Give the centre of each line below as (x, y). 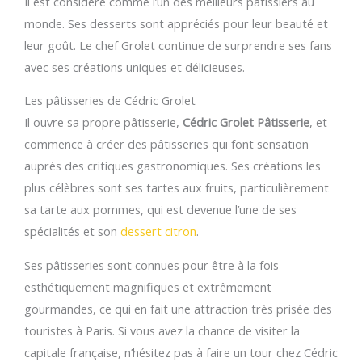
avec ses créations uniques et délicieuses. (135, 67)
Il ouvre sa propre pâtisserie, (103, 122)
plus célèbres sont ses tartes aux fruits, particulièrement (177, 188)
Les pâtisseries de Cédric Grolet (110, 101)
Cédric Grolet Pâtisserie (246, 122)
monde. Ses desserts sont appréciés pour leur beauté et (176, 23)
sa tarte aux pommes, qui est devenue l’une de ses (160, 210)
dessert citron (158, 232)
